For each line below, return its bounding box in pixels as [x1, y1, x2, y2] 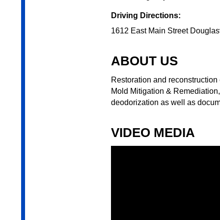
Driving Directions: [110, 11, 181, 20]
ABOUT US [110, 54, 178, 69]
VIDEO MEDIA [110, 125, 195, 140]
